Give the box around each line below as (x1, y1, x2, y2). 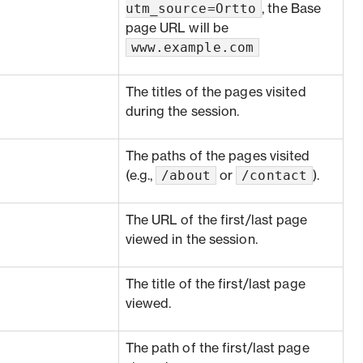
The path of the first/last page (125, 342, 310, 355)
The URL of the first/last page (125, 214, 308, 227)
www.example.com (130, 40, 254, 55)
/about (161, 168, 211, 183)
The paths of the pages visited (125, 150, 310, 163)
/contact (241, 168, 308, 183)
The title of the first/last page (125, 278, 305, 291)
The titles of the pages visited (125, 86, 306, 99)
